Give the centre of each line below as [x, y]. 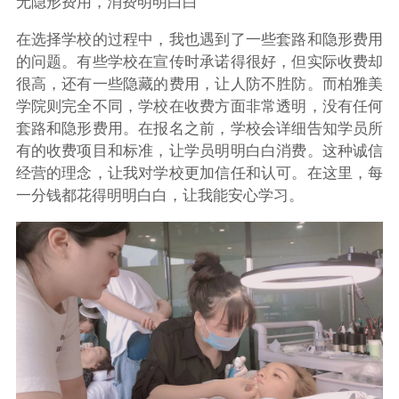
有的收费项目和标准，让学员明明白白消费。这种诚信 [199, 151]
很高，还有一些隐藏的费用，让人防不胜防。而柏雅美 [199, 85]
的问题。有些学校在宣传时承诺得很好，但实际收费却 [199, 62]
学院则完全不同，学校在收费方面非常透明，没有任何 [199, 107]
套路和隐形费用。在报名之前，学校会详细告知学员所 [199, 129]
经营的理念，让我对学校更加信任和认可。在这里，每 [199, 174]
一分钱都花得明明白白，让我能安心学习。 [159, 196]
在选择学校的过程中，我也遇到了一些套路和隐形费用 [199, 40]
